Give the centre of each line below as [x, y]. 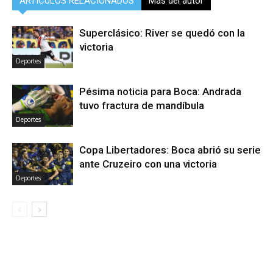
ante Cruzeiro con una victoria [148, 164]
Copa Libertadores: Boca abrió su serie [170, 150]
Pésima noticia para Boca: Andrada [160, 91]
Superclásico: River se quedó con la [162, 33]
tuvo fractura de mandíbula [142, 105]
